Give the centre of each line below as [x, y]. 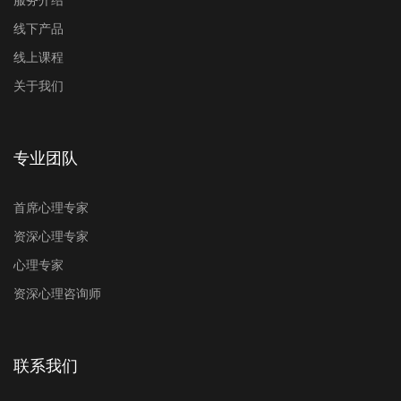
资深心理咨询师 [57, 294]
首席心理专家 [51, 208]
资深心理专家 [51, 236]
